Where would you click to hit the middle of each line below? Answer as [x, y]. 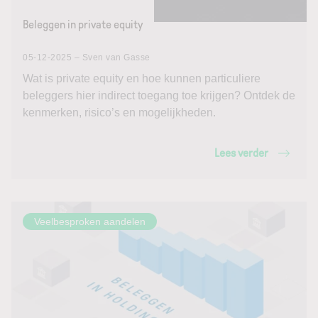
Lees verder [241, 153]
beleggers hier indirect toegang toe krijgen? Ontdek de [159, 95]
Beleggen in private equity [83, 24]
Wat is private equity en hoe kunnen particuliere [142, 78]
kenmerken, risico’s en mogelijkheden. [119, 113]
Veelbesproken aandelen [90, 221]
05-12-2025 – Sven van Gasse [87, 57]
